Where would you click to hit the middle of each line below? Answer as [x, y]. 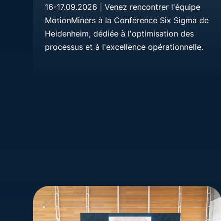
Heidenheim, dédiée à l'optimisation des [120, 33]
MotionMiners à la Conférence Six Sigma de [127, 20]
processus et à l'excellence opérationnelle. [124, 47]
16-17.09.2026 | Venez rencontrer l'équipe [123, 7]
